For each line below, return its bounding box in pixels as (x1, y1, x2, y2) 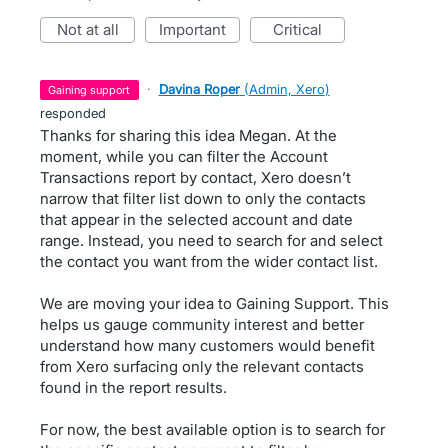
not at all (67, 20, 119, 39)
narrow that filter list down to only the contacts (40, 189, 366, 208)
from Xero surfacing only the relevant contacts (40, 357, 364, 376)
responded (40, 105, 106, 121)
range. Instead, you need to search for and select (40, 231, 383, 250)
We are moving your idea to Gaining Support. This (40, 294, 389, 313)
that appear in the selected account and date (40, 210, 353, 229)
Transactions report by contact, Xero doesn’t (40, 168, 351, 187)
